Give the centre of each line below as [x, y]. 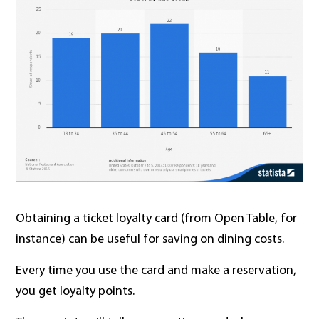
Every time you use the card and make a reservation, [156, 271]
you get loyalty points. [75, 292]
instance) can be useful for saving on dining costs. [150, 240]
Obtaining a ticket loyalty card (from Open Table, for [157, 219]
